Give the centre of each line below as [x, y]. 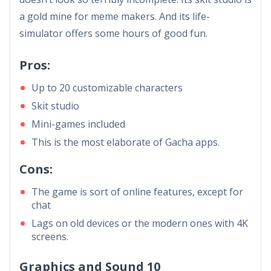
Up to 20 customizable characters [107, 87]
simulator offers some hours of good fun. [113, 33]
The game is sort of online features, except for [137, 191]
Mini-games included [78, 124]
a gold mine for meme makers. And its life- [115, 16]
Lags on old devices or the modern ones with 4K [140, 223]
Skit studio [55, 106]
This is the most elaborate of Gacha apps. [126, 142]
